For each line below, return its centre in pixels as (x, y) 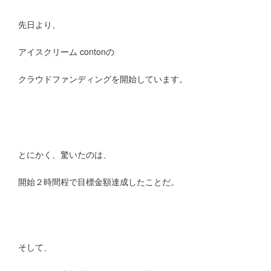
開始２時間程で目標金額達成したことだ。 (98, 182)
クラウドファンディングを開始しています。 (103, 79)
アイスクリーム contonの (66, 52)
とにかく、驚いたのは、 (64, 155)
